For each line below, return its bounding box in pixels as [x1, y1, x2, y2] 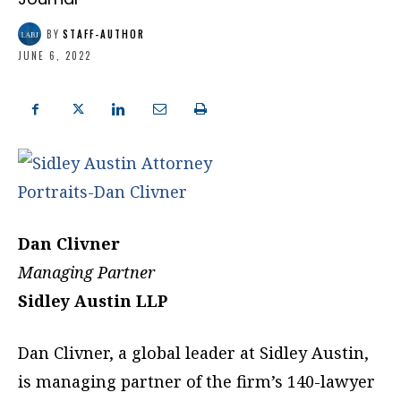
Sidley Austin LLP [18, 290, 167, 312]
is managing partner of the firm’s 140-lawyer [18, 371, 375, 393]
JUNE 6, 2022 [18, 48, 91, 64]
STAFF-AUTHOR [63, 26, 145, 41]
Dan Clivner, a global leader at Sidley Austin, [18, 342, 369, 364]
